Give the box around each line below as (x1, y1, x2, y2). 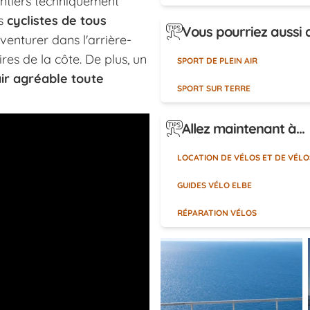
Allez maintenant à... (182, 119, 304, 137)
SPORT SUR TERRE (177, 82, 250, 93)
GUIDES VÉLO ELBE (177, 179, 252, 190)
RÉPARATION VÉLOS (177, 207, 257, 218)
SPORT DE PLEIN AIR (177, 55, 257, 66)
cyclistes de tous (7, 12, 107, 28)
